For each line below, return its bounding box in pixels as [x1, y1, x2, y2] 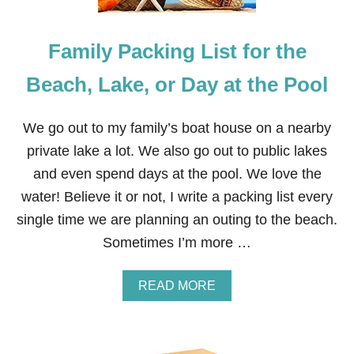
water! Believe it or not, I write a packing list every [21, 189, 333, 205]
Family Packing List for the [47, 40, 307, 63]
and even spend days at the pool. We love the [32, 166, 322, 182]
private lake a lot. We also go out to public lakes [27, 143, 327, 159]
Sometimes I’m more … [103, 235, 251, 250]
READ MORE [138, 279, 216, 292]
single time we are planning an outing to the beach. [17, 212, 337, 228]
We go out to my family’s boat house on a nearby [23, 120, 331, 136]
